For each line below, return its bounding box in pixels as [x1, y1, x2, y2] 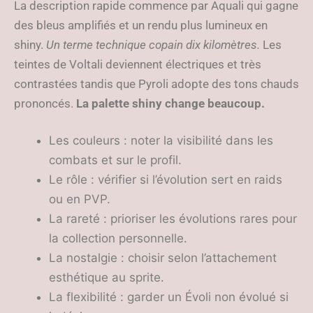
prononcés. [14, 96, 76, 110]
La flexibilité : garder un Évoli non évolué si [49, 290, 289, 304]
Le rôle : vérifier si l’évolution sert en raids [49, 173, 282, 187]
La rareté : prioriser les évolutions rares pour [49, 212, 297, 226]
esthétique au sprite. [49, 270, 164, 284]
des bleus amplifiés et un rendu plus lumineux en [14, 18, 268, 32]
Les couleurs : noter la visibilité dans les [49, 133, 273, 147]
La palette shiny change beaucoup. [76, 96, 265, 110]
